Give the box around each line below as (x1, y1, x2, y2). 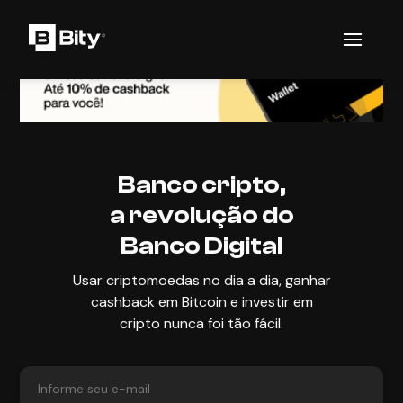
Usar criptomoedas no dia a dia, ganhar (72, 271, 331, 290)
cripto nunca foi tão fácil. (120, 314, 283, 333)
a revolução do (109, 201, 294, 229)
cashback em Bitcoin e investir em (90, 292, 313, 311)
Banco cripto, (117, 170, 286, 199)
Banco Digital (121, 231, 282, 260)
